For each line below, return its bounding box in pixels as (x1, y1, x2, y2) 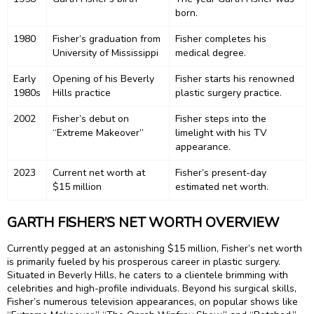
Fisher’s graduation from (53, 32, 161, 46)
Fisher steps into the (175, 111, 266, 125)
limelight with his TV (175, 125, 267, 139)
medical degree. (175, 46, 246, 60)
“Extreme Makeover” (53, 125, 144, 139)
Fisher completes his (175, 32, 266, 46)
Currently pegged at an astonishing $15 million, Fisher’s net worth (7, 242, 302, 256)
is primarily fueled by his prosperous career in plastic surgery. (7, 255, 280, 269)
